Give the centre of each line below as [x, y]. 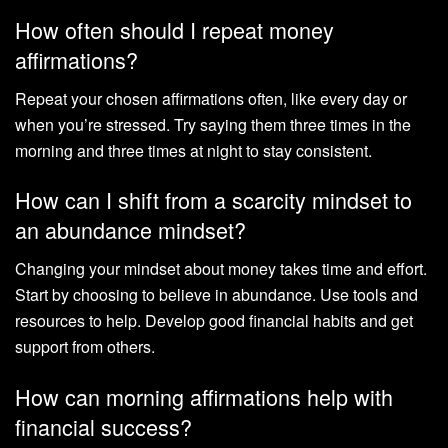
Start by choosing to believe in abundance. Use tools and [216, 295]
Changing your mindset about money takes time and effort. [221, 269]
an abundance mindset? [130, 230]
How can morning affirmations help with [204, 396]
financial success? [103, 426]
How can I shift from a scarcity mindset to [213, 200]
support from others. [85, 347]
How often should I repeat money [174, 30]
